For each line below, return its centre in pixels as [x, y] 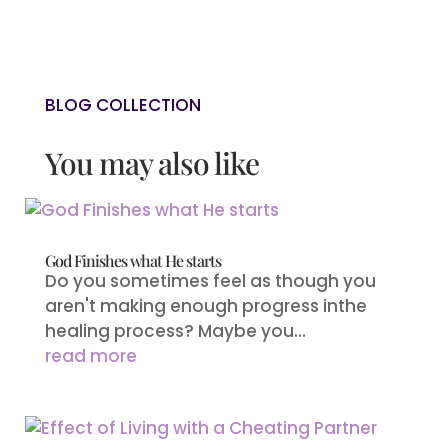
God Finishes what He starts [132, 260]
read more [90, 355]
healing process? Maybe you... [175, 330]
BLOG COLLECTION [122, 104]
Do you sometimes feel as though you [210, 280]
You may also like [151, 162]
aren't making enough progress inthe [205, 305]
